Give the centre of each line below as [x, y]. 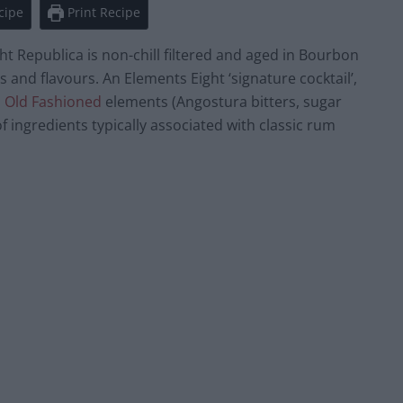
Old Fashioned [53, 102]
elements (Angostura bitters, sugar [222, 102]
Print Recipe [103, 13]
